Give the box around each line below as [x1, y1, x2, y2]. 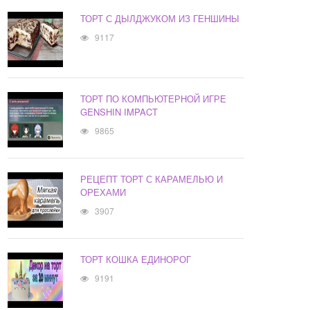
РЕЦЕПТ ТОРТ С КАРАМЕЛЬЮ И [80, 172, 224, 186]
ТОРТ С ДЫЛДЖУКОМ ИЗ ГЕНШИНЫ [80, 12, 240, 26]
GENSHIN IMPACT [80, 105, 158, 119]
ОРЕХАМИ [80, 185, 127, 199]
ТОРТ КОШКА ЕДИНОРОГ [80, 253, 192, 266]
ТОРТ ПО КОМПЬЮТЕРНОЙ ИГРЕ [80, 92, 227, 106]
